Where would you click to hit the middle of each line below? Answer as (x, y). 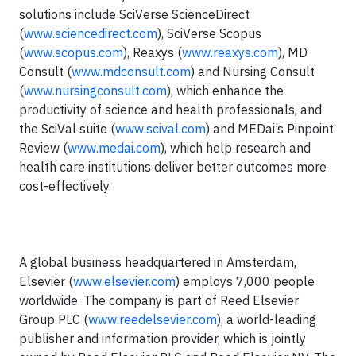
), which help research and (236, 148)
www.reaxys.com (230, 52)
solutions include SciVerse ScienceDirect (134, 14)
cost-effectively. (67, 186)
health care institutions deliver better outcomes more (173, 167)
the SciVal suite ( (67, 129)
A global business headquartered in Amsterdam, (158, 262)
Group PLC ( (54, 319)
